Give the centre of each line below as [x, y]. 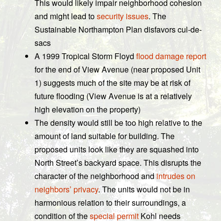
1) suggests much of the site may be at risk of [112, 83]
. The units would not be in [144, 189]
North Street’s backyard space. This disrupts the [118, 163]
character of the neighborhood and [95, 176]
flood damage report [171, 56]
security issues [123, 16]
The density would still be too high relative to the [118, 123]
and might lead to [66, 16]
